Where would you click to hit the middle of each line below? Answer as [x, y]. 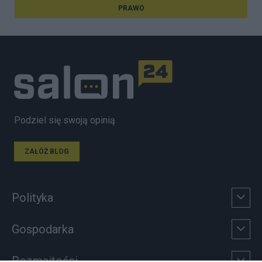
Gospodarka [43, 230]
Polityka [32, 198]
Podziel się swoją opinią [65, 120]
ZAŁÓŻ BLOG [47, 151]
